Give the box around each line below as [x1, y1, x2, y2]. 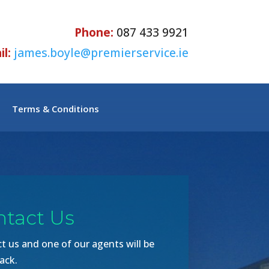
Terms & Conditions [12, 102, 99, 115]
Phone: [74, 24, 113, 40]
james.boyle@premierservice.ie [13, 44, 189, 61]
